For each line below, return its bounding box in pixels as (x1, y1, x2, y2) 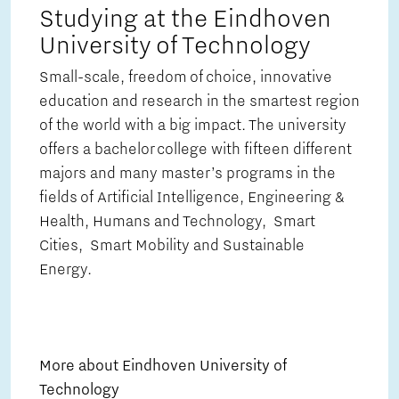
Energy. (39, 261, 99, 280)
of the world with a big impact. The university (39, 117, 346, 135)
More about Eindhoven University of (39, 357, 287, 376)
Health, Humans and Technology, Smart (39, 213, 315, 232)
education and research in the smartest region (39, 93, 360, 111)
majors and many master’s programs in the (39, 165, 336, 183)
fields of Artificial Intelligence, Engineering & (39, 189, 345, 208)
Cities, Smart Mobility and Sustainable (39, 237, 305, 256)
